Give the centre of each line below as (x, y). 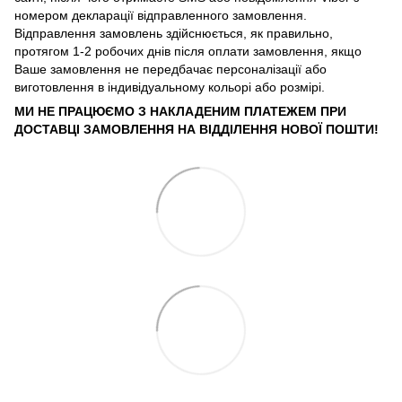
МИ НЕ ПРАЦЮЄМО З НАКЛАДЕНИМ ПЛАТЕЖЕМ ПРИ (180, 111)
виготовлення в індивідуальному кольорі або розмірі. (170, 87)
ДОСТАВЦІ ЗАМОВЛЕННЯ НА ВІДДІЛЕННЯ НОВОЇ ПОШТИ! (197, 129)
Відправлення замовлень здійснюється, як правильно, (174, 33)
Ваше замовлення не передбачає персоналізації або (170, 69)
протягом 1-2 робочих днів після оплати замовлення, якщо (188, 51)
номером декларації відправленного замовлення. (161, 15)
